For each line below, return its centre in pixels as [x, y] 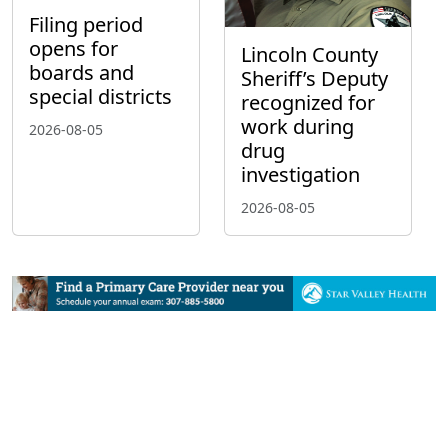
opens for [73, 48]
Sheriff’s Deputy [314, 79]
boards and [81, 72]
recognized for [308, 103]
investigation [300, 175]
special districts [100, 96]
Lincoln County [309, 55]
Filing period [86, 24]
